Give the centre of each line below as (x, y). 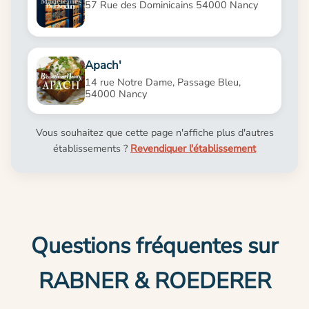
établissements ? (92, 148)
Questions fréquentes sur (154, 246)
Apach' (103, 65)
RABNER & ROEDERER (154, 281)
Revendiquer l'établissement (193, 148)
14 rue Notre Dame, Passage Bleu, (162, 82)
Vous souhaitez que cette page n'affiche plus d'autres (154, 132)
